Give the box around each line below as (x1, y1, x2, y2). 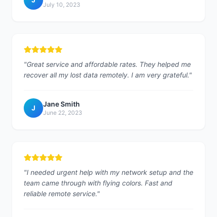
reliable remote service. (24, 189, 97, 198)
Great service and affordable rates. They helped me (27, 60, 191, 68)
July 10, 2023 (43, 1, 80, 8)
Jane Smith (43, 100, 80, 108)
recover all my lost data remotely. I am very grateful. (24, 71, 189, 79)
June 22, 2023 (43, 109, 82, 116)
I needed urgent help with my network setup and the (27, 168, 193, 176)
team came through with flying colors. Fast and (24, 179, 172, 187)
